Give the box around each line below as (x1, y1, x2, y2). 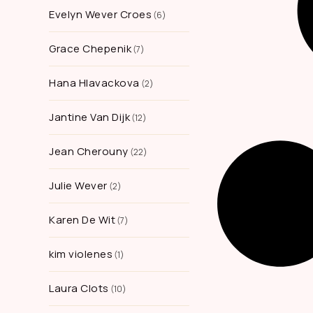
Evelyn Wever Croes (49, 7, 152, 22)
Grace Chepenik (49, 41, 131, 56)
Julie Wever (49, 178, 108, 193)
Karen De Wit (49, 212, 115, 227)
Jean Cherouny (49, 144, 129, 159)
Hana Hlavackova (49, 75, 140, 90)
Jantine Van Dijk (49, 110, 130, 124)
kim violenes (49, 247, 112, 261)
